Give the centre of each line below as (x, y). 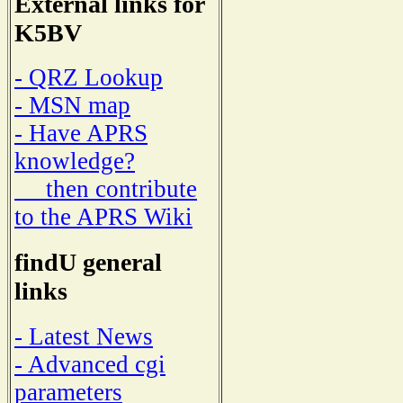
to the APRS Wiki (103, 217)
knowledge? (75, 161)
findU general (88, 263)
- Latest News (84, 336)
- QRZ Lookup (89, 78)
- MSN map (72, 106)
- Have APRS (81, 134)
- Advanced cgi (90, 364)
